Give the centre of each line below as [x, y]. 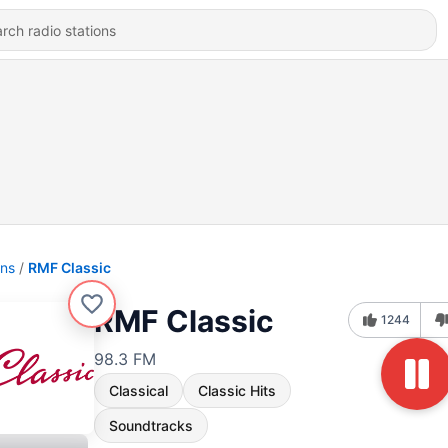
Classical [138, 390]
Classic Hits [237, 390]
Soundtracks [151, 425]
